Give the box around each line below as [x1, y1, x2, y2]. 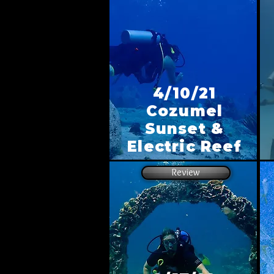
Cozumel [146, 102, 223, 120]
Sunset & [144, 120, 224, 138]
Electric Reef [127, 138, 242, 155]
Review [172, 166, 200, 178]
